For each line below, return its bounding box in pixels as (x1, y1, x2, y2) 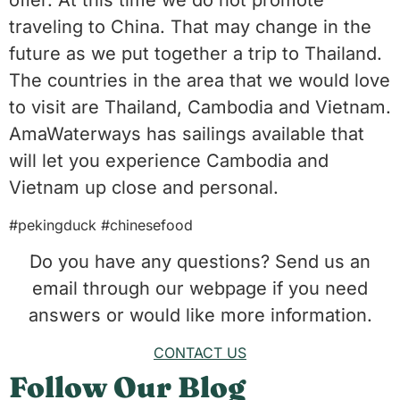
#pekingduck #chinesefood (9, 215, 193, 234)
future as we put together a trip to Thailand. (9, 43, 382, 65)
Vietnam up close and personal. (9, 177, 279, 199)
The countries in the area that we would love (9, 70, 390, 92)
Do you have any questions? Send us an (29, 251, 371, 273)
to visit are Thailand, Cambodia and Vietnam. (9, 96, 391, 119)
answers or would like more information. (28, 304, 372, 327)
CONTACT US (154, 343, 246, 362)
